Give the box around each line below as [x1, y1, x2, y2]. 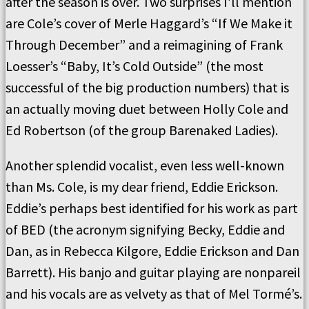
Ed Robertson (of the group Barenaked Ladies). [6, 121, 278, 139]
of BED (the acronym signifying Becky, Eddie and [6, 221, 285, 238]
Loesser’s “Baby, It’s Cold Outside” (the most [6, 57, 263, 74]
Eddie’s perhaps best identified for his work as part [6, 199, 298, 217]
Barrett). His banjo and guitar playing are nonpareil [6, 263, 301, 281]
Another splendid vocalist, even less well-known [6, 157, 284, 174]
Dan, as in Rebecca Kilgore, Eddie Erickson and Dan [6, 242, 299, 259]
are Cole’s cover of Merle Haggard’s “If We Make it [6, 14, 292, 32]
